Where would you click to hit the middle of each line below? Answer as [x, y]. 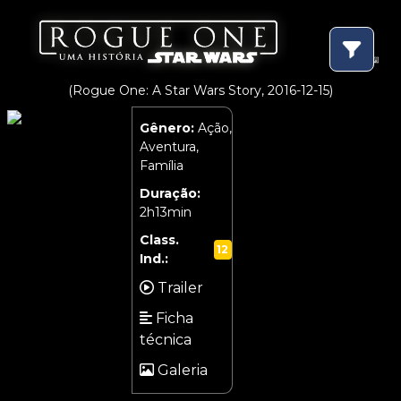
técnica [165, 339]
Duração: [170, 193]
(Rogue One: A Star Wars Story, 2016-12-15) [200, 90]
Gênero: [166, 128]
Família [161, 165]
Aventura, [169, 146]
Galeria [180, 370]
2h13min [165, 212]
